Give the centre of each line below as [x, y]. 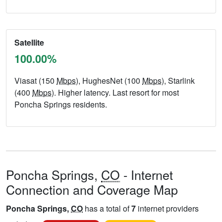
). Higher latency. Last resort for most [115, 93]
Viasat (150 [35, 81]
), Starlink [178, 81]
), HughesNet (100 [109, 81]
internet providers [167, 209]
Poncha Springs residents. [61, 105]
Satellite [29, 43]
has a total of [107, 209]
